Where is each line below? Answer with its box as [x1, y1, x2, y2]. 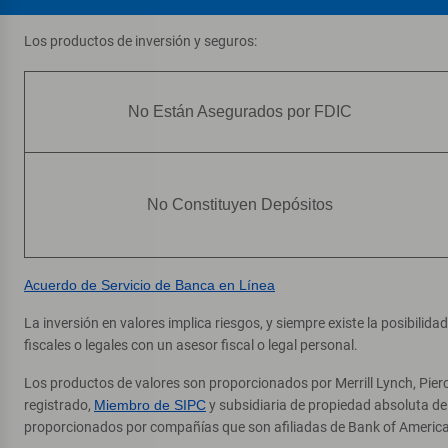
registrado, [24, 397, 94, 413]
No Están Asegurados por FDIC [128, 103, 353, 120]
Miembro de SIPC [94, 397, 206, 413]
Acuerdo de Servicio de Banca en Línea [24, 277, 275, 293]
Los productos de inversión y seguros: [24, 33, 257, 49]
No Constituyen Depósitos [147, 196, 334, 213]
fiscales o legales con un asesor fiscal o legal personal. [24, 337, 358, 353]
